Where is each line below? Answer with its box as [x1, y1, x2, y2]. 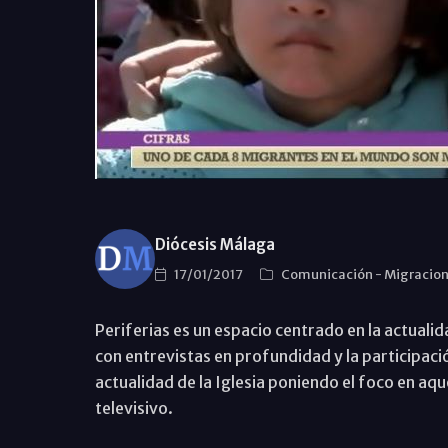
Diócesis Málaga [154, 234, 275, 254]
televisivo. [94, 398, 173, 418]
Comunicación [280, 265, 375, 283]
